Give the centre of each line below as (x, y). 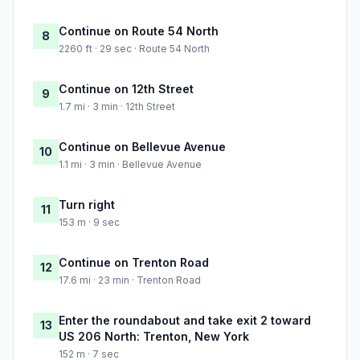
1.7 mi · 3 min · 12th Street (117, 107)
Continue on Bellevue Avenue (142, 147)
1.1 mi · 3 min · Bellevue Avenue (130, 165)
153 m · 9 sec (89, 223)
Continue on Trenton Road (134, 263)
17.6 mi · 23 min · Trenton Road (130, 280)
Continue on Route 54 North (139, 31)
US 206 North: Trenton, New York (154, 337)
